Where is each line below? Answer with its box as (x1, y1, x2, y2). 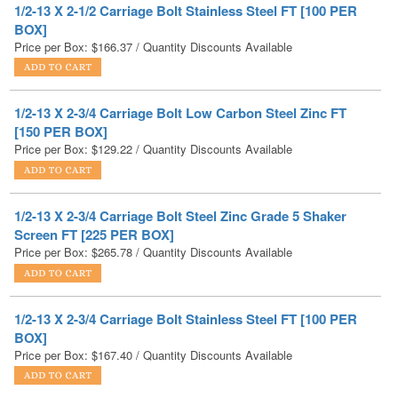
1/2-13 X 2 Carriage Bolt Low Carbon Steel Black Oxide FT (14, 362, 372, 383)
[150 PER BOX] (14, 73, 107, 93)
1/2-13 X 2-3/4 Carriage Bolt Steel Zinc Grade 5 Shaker (14, 156, 346, 177)
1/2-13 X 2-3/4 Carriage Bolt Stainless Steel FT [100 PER (14, 259, 357, 280)
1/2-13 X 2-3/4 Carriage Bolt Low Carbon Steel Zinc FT (14, 54, 346, 75)
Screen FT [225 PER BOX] (14, 175, 174, 195)
